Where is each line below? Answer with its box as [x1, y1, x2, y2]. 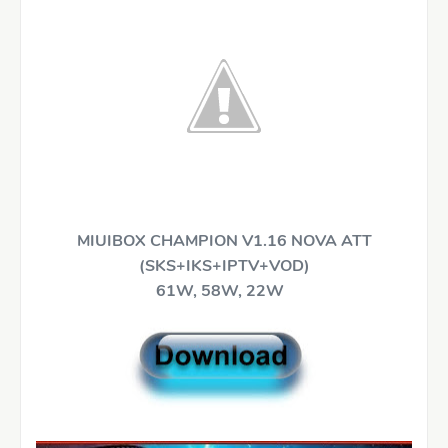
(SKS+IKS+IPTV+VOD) [138, 254, 310, 277]
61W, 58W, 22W [156, 279, 292, 302]
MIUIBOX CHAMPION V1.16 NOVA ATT [76, 229, 372, 252]
